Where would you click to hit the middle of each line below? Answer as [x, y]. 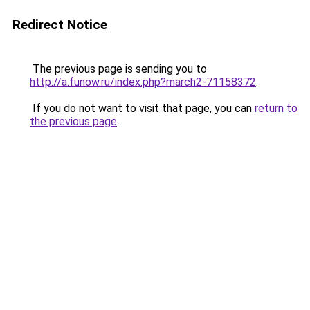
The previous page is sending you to [118, 69]
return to [276, 108]
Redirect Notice [60, 25]
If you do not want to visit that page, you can [142, 108]
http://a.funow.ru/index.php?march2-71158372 [143, 82]
